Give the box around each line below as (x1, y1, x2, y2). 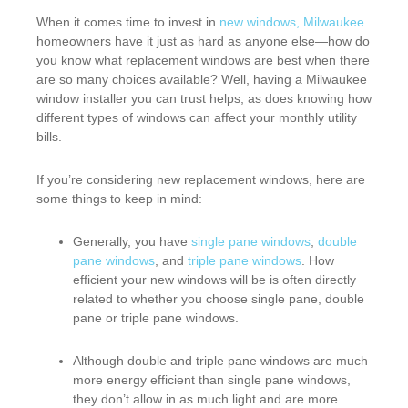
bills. (36, 129, 62, 144)
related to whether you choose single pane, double (73, 291, 364, 306)
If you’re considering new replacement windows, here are (36, 172, 365, 187)
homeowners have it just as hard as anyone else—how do (36, 34, 370, 48)
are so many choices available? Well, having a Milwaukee (36, 72, 367, 87)
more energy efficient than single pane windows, (73, 372, 351, 387)
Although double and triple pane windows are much (73, 353, 368, 368)
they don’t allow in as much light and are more (73, 392, 338, 406)
